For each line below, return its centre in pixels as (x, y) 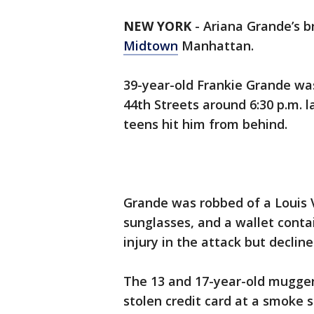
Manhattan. (216, 46)
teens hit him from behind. (205, 124)
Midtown (151, 46)
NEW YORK (157, 26)
